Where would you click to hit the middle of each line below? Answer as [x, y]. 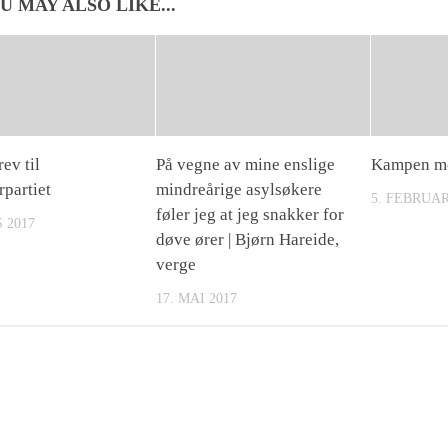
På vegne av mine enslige [246, 164]
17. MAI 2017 [197, 298]
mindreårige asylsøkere [239, 189]
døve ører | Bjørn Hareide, [248, 239]
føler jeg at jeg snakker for [250, 214]
